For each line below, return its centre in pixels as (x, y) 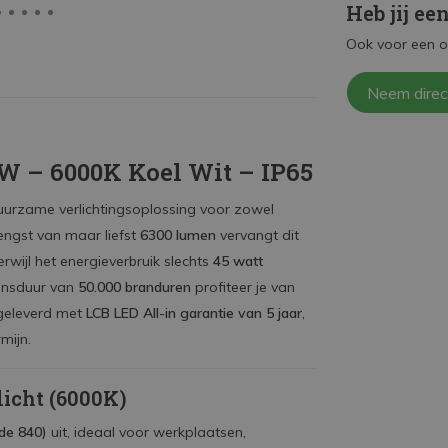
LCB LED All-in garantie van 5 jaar (194, 313)
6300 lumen (178, 235)
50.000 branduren (134, 287)
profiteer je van (243, 287)
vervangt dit (257, 235)
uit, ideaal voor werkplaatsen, (146, 432)
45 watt (238, 261)
